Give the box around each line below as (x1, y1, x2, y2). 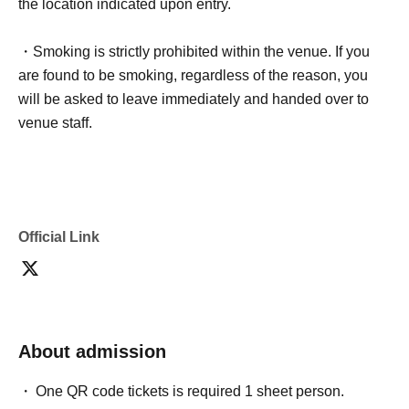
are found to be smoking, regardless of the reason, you (18, 68, 368, 84)
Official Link (18, 229, 100, 246)
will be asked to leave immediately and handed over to (18, 91, 369, 108)
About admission (18, 341, 166, 362)
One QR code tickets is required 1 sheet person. (36, 383, 345, 400)
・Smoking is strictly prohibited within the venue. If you (18, 44, 370, 60)
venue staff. (18, 115, 92, 131)
